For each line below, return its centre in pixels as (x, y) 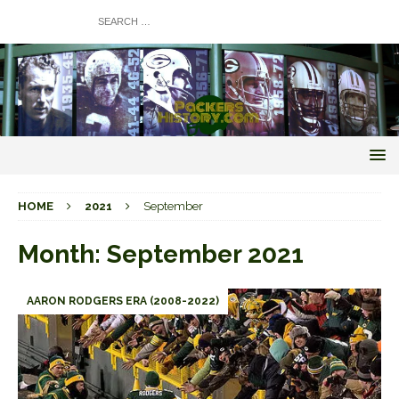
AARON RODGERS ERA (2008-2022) (123, 301)
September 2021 (205, 254)
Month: (62, 254)
